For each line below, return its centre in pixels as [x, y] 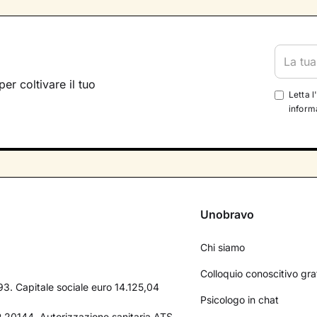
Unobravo [227, 214]
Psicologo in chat [240, 299]
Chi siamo [223, 247]
